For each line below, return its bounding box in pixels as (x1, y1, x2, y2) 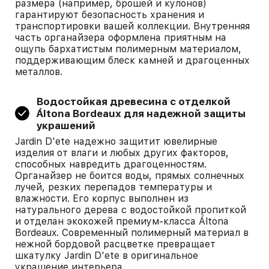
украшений (36, 119, 95, 131)
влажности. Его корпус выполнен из (15, 193, 189, 204)
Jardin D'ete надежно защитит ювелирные (15, 136, 217, 147)
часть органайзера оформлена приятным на (15, 32, 226, 43)
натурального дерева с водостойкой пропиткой (15, 204, 246, 216)
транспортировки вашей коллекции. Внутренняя (15, 20, 250, 32)
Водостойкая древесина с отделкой (36, 95, 231, 107)
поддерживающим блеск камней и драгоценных (15, 55, 250, 66)
